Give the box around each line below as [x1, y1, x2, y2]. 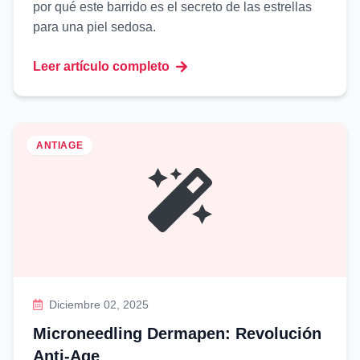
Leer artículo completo [33, 59, 170, 73]
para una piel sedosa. [33, 20, 156, 34]
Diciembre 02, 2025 [49, 298, 149, 311]
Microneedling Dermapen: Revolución [33, 325, 321, 342]
